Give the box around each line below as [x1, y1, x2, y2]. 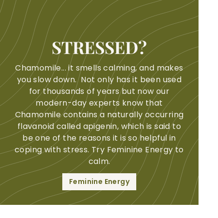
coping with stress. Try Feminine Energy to [15, 144, 184, 155]
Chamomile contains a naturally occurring [15, 109, 184, 120]
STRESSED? [52, 35, 147, 58]
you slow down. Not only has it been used [17, 73, 182, 85]
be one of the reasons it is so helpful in [22, 132, 176, 144]
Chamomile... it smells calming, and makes [15, 62, 183, 73]
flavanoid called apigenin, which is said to [17, 120, 182, 132]
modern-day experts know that [36, 97, 163, 109]
